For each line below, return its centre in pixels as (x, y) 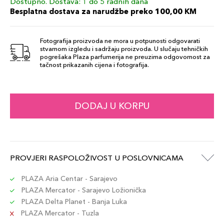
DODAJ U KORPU (112, 106)
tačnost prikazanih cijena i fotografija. (94, 64)
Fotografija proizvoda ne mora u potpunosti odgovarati (120, 40)
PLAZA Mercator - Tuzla (59, 213)
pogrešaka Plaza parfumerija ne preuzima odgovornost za (125, 56)
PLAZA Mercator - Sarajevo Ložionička (83, 190)
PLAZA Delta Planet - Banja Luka (73, 201)
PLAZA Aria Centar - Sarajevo (68, 178)
